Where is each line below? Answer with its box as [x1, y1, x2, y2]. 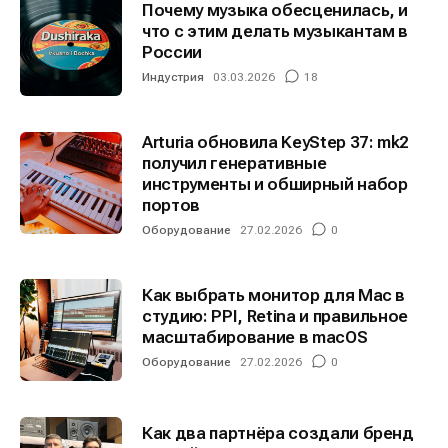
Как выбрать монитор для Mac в [142, 284, 406, 305]
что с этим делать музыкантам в [142, 20, 408, 41]
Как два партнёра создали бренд [142, 422, 414, 443]
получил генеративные [142, 152, 327, 173]
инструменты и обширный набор [142, 173, 408, 194]
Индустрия [142, 69, 204, 84]
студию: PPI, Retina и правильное [142, 305, 409, 326]
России [142, 41, 202, 62]
